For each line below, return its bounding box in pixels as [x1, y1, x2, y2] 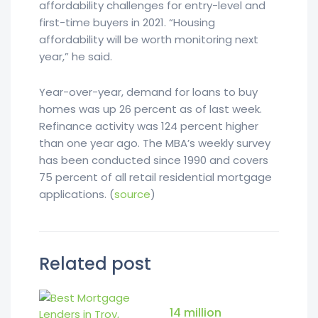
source [114, 187, 150, 202]
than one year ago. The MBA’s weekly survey [39, 136, 270, 150]
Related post [39, 252, 151, 275]
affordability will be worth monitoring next [39, 32, 258, 47]
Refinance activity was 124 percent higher [39, 119, 258, 133]
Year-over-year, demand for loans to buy [39, 84, 258, 99]
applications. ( [39, 187, 114, 202]
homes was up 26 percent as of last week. [39, 102, 262, 116]
